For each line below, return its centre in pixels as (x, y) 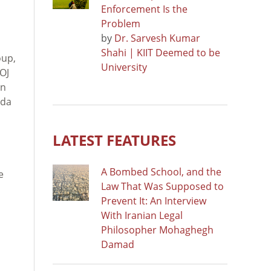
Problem (121, 23)
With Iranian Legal (142, 215)
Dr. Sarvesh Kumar (157, 38)
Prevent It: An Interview (154, 201)
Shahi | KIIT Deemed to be (161, 52)
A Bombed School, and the (161, 171)
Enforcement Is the (144, 9)
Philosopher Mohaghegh (157, 230)
